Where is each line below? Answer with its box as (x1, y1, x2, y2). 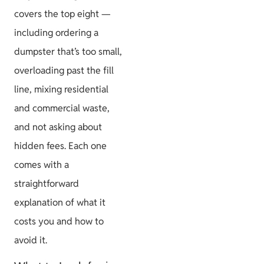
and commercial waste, (14, 101, 110, 114)
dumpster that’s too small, (14, 45, 122, 58)
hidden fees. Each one (14, 139, 107, 152)
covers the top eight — (14, 7, 111, 20)
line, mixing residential (14, 82, 108, 95)
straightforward (14, 177, 79, 190)
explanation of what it (14, 196, 105, 209)
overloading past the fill (14, 64, 114, 77)
